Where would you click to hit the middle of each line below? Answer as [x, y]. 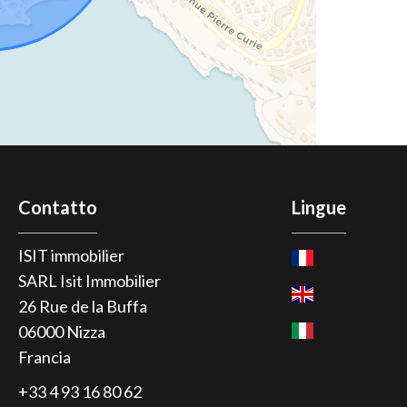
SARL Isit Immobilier [90, 281]
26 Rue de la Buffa [83, 306]
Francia [45, 357]
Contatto [58, 207]
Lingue [319, 207]
